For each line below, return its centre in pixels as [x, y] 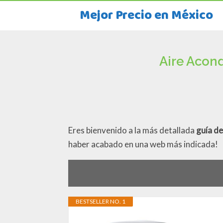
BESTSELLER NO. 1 [101, 202]
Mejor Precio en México [147, 16]
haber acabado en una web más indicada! [143, 144]
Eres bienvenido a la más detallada [132, 130]
